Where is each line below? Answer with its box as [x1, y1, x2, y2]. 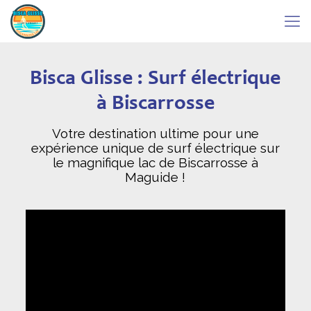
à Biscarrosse [96, 94, 215, 115]
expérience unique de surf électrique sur [31, 140, 280, 155]
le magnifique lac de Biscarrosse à [52, 155, 258, 170]
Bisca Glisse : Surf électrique [30, 69, 281, 90]
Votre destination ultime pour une [51, 126, 259, 141]
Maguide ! [125, 169, 186, 185]
